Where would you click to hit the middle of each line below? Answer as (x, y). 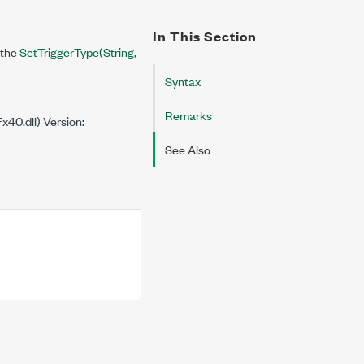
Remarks (188, 115)
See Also (188, 149)
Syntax (183, 81)
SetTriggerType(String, (78, 52)
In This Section (205, 36)
